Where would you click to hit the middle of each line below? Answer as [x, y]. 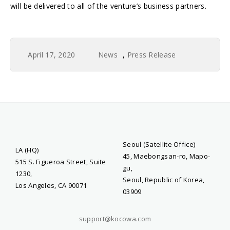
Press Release [151, 55]
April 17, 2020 [52, 55]
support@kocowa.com [115, 219]
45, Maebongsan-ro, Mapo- [167, 156]
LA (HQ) [27, 150]
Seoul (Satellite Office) [159, 145]
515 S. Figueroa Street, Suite [61, 162]
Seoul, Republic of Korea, [164, 180]
